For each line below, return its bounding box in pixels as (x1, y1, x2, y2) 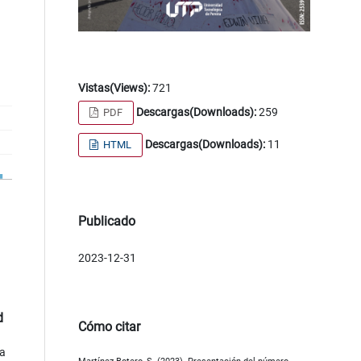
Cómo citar (77, 318, 140, 334)
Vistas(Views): (77, 81, 150, 94)
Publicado (77, 213, 135, 229)
